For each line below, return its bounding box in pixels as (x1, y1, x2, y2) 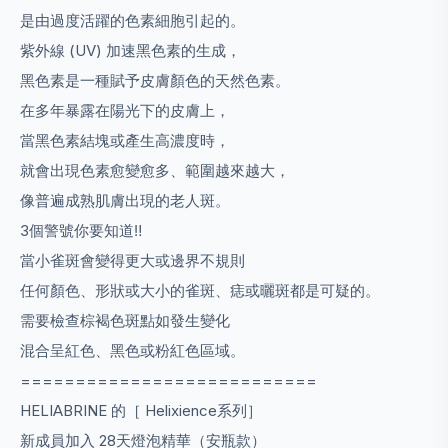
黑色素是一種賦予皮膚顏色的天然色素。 (20, 71, 294, 90)
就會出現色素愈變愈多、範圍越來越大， (20, 161, 290, 180)
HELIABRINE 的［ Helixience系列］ (20, 401, 262, 420)
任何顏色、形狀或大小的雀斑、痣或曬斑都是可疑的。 (20, 281, 384, 300)
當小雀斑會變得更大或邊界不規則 (20, 251, 245, 270)
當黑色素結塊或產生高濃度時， (20, 131, 230, 150)
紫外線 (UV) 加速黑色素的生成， (20, 41, 241, 60)
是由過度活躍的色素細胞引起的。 (20, 11, 249, 30)
